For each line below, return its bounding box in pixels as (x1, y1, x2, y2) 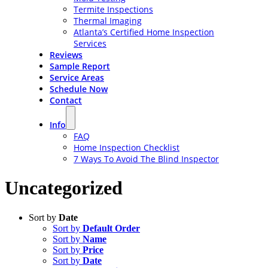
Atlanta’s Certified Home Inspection (73, 26, 214, 38)
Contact (49, 95, 82, 106)
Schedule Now (49, 83, 108, 95)
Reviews (49, 49, 83, 60)
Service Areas (49, 72, 104, 83)
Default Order (83, 223, 140, 233)
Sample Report (49, 60, 110, 72)
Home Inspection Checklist (73, 142, 179, 153)
